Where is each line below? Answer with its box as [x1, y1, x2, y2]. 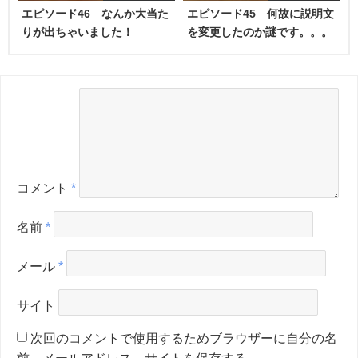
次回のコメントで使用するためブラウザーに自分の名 [30, 331, 337, 344]
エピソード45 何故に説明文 [187, 7, 334, 19]
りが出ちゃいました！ [22, 26, 133, 38]
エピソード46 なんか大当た [22, 7, 169, 19]
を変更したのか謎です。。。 [187, 26, 332, 38]
